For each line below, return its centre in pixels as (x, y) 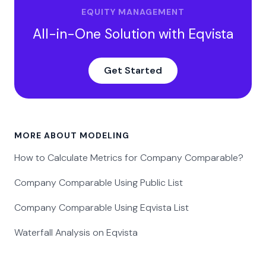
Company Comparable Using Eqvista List (102, 208)
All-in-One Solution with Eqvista (133, 34)
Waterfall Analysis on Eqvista (76, 233)
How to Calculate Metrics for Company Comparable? (129, 158)
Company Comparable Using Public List (99, 183)
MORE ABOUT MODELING (72, 136)
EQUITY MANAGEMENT (133, 12)
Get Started (133, 71)
